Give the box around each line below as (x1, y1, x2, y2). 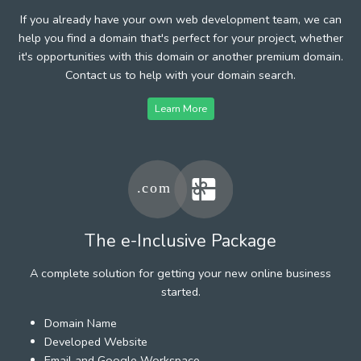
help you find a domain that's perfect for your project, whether (18, 29, 343, 46)
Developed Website (44, 333, 147, 350)
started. (160, 283, 201, 300)
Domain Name (44, 314, 117, 331)
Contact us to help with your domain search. (65, 66, 296, 83)
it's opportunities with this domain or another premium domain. (18, 48, 343, 64)
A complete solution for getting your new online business (30, 264, 331, 281)
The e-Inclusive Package (85, 228, 276, 253)
